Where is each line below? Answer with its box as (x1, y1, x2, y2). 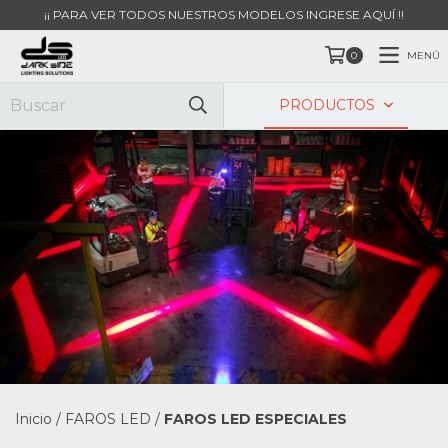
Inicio (15, 409, 52, 428)
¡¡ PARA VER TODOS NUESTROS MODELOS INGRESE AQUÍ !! (44, 7, 404, 22)
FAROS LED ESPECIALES (164, 409, 347, 428)
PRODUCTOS (279, 96, 380, 114)
